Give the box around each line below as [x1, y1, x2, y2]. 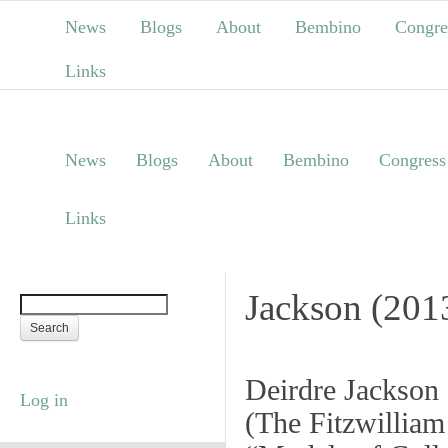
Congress [379, 150, 446, 170]
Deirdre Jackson [245, 373, 439, 407]
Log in [20, 390, 68, 410]
